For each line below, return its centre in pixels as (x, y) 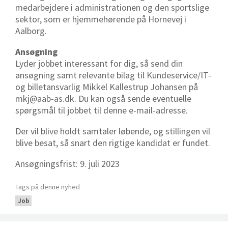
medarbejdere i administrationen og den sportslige (112, 7)
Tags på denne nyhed (48, 187)
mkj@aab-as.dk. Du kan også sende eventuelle (103, 98)
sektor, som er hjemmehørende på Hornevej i (101, 19)
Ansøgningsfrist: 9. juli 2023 (67, 163)
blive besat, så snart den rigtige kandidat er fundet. (113, 142)
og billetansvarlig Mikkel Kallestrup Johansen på (107, 87)
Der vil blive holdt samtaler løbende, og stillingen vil (113, 131)
